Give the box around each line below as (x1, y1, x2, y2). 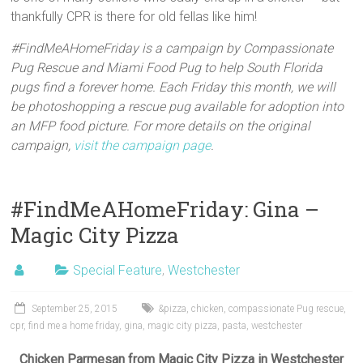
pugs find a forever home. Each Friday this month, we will (11, 79, 336, 95)
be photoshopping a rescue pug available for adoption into (11, 98, 344, 114)
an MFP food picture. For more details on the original (11, 117, 311, 134)
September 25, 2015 (32, 302, 118, 314)
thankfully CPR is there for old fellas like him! (11, 8, 258, 24)
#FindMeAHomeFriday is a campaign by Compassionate (11, 40, 334, 56)
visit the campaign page (74, 137, 211, 153)
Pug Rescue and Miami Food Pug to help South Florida (11, 59, 323, 75)
